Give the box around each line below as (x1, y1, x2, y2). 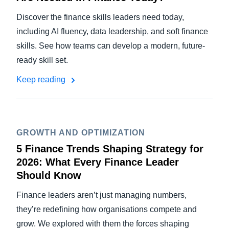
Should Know (16, 170, 81, 181)
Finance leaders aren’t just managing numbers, (16, 191, 187, 199)
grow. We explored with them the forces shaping (16, 219, 189, 228)
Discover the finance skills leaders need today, (16, 13, 184, 21)
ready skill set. (16, 56, 68, 64)
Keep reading (16, 75, 67, 84)
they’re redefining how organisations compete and (16, 205, 197, 214)
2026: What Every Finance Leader (16, 156, 179, 168)
